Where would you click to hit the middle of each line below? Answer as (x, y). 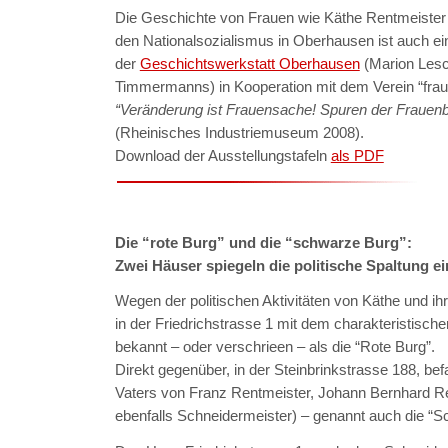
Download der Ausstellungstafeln (222, 155)
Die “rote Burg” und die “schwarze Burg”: (263, 242)
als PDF (357, 155)
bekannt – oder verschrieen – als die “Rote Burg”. (274, 347)
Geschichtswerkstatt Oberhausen (249, 63)
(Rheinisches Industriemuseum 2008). (239, 132)
